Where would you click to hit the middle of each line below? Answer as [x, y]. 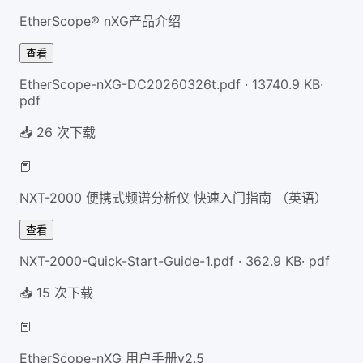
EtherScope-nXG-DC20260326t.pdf [130, 84]
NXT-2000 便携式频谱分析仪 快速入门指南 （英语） [173, 197]
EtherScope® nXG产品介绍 [100, 21]
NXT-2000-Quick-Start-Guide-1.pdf [127, 261]
